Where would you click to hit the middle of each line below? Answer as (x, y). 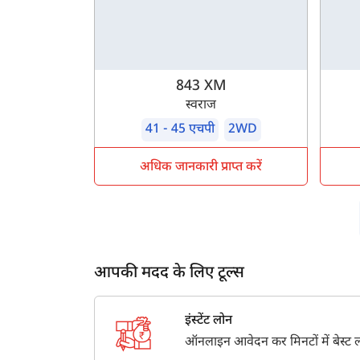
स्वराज (201, 106)
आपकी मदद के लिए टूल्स (169, 274)
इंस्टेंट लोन (208, 321)
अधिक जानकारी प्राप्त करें (201, 168)
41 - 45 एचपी (180, 130)
